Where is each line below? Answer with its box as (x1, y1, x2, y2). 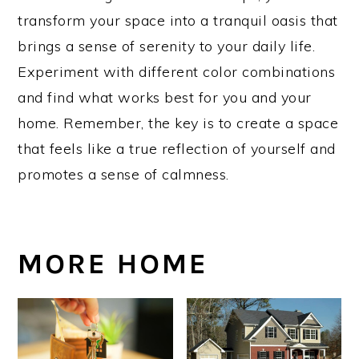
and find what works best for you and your (18, 87, 312, 107)
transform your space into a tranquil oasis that (18, 10, 338, 30)
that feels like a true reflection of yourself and (18, 139, 336, 158)
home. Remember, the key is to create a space (18, 113, 339, 132)
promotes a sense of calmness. (18, 164, 234, 184)
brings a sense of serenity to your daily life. (18, 36, 316, 55)
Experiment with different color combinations (18, 62, 336, 81)
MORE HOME (18, 246, 209, 280)
